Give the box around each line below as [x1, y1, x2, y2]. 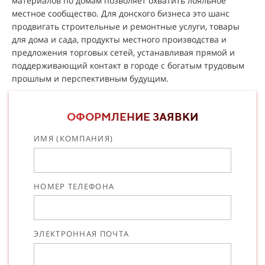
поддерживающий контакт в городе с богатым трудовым [12, 60, 244, 71]
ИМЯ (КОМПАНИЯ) [34, 133, 114, 144]
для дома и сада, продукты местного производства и [12, 34, 227, 45]
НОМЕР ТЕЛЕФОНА [34, 180, 115, 192]
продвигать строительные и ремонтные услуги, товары [12, 21, 240, 32]
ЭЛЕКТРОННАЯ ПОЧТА [34, 228, 130, 239]
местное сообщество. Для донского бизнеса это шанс [12, 8, 230, 19]
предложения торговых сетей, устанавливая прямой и [12, 47, 235, 58]
